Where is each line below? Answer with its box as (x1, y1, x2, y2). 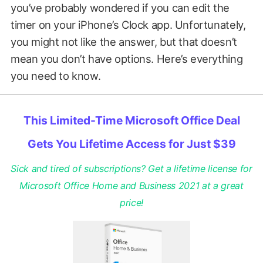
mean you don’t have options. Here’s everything (10, 52, 243, 65)
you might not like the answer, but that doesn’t (10, 35, 237, 48)
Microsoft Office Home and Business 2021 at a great (19, 180, 244, 192)
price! (120, 197, 143, 209)
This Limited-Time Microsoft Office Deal (23, 113, 240, 128)
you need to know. (10, 69, 103, 82)
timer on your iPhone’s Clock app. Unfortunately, (10, 18, 246, 31)
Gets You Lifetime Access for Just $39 (27, 137, 236, 151)
